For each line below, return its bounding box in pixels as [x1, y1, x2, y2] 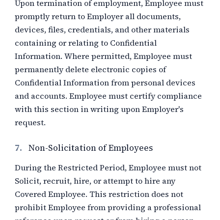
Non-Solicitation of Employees [28, 142, 153, 154]
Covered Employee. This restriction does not [15, 189, 183, 199]
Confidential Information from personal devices [15, 77, 195, 88]
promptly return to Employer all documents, [15, 11, 181, 22]
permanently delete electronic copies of [15, 64, 166, 75]
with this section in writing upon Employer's [15, 104, 184, 114]
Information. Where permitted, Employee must [15, 51, 192, 61]
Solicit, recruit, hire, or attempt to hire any [15, 175, 175, 186]
